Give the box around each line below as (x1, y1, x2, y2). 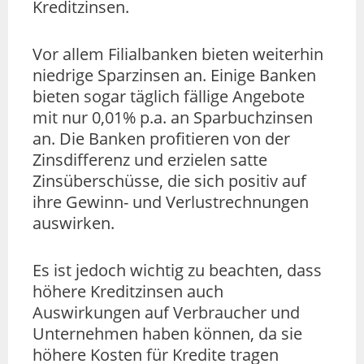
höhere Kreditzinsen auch (32, 279, 223, 302)
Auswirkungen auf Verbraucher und (32, 301, 300, 323)
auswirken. (32, 211, 115, 234)
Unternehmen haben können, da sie (32, 322, 302, 344)
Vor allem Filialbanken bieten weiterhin (32, 42, 323, 65)
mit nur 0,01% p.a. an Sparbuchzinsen (32, 106, 313, 128)
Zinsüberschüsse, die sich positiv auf (32, 169, 306, 192)
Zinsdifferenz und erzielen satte (32, 148, 267, 171)
